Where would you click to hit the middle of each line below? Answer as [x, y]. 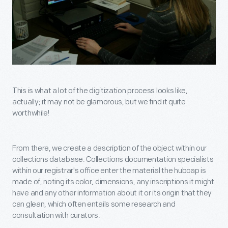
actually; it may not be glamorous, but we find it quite [99, 102]
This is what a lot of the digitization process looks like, [100, 91]
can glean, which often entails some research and [94, 205]
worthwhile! [31, 113]
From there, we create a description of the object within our [110, 149]
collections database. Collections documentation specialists [113, 160]
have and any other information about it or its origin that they [112, 193]
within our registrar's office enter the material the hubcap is [109, 171]
